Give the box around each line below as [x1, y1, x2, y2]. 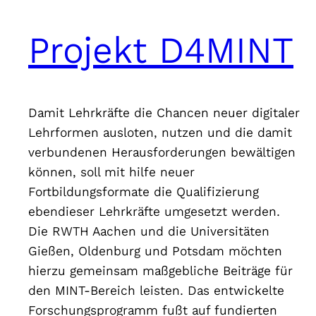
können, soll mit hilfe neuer [28, 164, 195, 180]
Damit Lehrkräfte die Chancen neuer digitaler [28, 104, 300, 121]
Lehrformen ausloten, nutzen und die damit [28, 124, 292, 140]
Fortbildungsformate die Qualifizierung [28, 183, 259, 200]
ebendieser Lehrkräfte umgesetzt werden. [28, 203, 280, 219]
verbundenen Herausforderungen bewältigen [28, 144, 296, 160]
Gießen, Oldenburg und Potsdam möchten [28, 243, 282, 259]
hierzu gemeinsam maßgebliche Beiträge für [28, 262, 293, 279]
